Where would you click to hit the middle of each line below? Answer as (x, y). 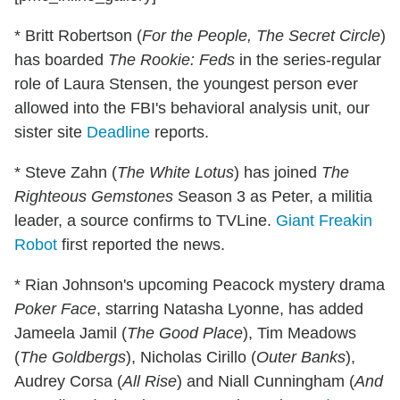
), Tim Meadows (300, 333)
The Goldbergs (73, 358)
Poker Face (55, 309)
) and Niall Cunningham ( (266, 382)
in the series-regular (308, 60)
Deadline (118, 133)
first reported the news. (141, 245)
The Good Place (185, 333)
